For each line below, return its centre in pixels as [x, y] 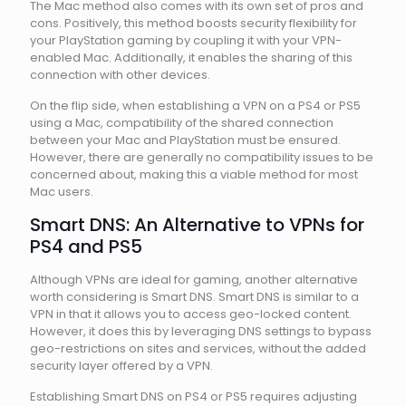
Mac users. [62, 192]
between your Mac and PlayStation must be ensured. [185, 140]
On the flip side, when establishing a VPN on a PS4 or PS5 [195, 106]
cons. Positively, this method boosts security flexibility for [193, 23]
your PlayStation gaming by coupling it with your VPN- [186, 40]
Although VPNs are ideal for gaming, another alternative [194, 280]
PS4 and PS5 [86, 246]
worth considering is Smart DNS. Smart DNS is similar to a [194, 297]
